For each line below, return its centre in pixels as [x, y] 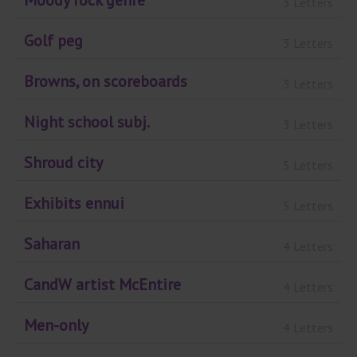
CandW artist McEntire [102, 285]
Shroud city [63, 163]
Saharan [52, 244]
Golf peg [53, 41]
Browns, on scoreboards [106, 82]
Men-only [56, 326]
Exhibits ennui [74, 204]
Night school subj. [87, 122]
